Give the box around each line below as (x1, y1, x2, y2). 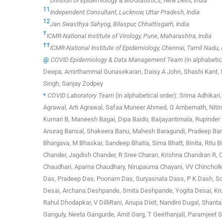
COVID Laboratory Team (48, 92, 114, 100)
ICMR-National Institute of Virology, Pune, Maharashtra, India (47, 32, 212, 40)
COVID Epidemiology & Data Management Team (51, 56, 183, 64)
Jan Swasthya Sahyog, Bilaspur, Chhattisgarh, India (50, 20, 189, 28)
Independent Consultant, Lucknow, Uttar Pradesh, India (50, 8, 200, 16)
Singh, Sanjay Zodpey (43, 80, 103, 88)
